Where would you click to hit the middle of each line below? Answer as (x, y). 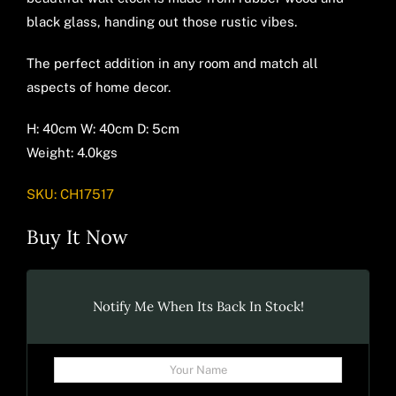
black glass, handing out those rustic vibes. (161, 22)
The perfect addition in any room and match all (172, 64)
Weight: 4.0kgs (72, 153)
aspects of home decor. (98, 88)
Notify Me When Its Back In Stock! (198, 307)
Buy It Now (77, 237)
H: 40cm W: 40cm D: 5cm (103, 129)
